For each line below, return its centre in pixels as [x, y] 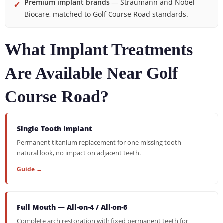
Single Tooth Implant [54, 129]
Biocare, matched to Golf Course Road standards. [106, 14]
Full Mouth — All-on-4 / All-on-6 [72, 207]
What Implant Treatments [99, 50]
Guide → [30, 169]
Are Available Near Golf [91, 73]
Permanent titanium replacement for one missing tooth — [103, 142]
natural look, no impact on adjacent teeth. [79, 153]
